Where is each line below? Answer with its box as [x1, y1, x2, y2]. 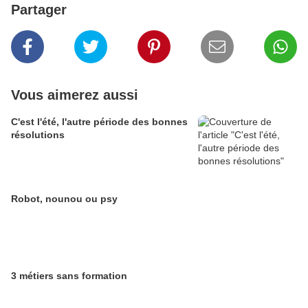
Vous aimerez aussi [11, 87, 138, 102]
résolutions [11, 129, 65, 140]
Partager [11, 2, 67, 17]
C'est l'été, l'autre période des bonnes [11, 116, 188, 127]
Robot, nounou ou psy [11, 193, 118, 204]
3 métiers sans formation [11, 270, 127, 281]
